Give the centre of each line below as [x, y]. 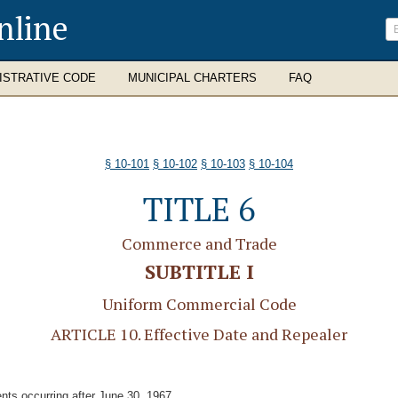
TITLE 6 [199, 209]
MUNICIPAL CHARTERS [192, 78]
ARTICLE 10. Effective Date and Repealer [199, 334]
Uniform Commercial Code [199, 304]
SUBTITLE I [199, 271]
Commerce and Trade [199, 243]
